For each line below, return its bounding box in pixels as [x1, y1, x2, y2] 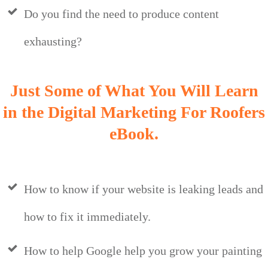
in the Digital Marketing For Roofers [3, 103, 265, 122]
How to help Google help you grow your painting [24, 244, 262, 258]
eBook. [109, 124, 159, 144]
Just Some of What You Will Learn [10, 81, 258, 100]
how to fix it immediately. [24, 210, 151, 224]
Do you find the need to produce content [24, 7, 219, 21]
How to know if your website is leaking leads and [24, 182, 263, 196]
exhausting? [24, 35, 82, 48]
